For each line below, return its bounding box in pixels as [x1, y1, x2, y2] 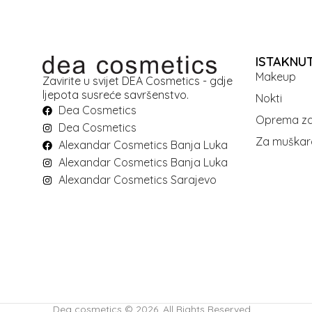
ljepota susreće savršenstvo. [42, 88, 189, 102]
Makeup [255, 70, 296, 84]
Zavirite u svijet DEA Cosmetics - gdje [42, 74, 233, 88]
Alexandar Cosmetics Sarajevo [58, 173, 217, 187]
